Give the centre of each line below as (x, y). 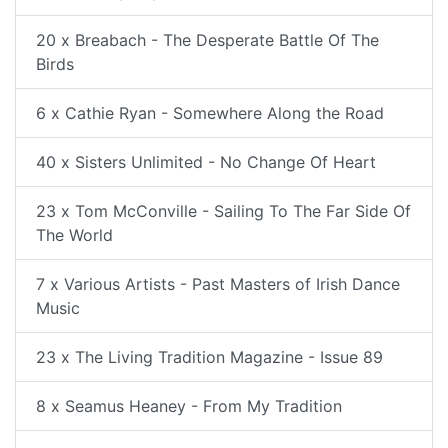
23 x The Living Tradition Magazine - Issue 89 (209, 356)
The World (74, 234)
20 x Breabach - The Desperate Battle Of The (207, 39)
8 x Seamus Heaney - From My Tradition (189, 405)
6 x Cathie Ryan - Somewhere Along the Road (210, 112)
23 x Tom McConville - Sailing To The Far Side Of (223, 210)
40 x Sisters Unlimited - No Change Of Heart (206, 161)
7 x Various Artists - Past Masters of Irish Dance (218, 283)
